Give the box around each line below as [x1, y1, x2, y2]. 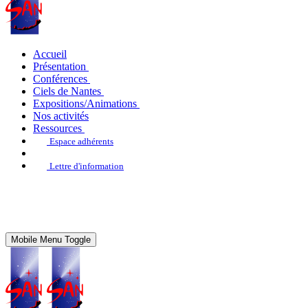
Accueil [33, 48, 67, 60]
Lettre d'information [49, 161, 124, 171]
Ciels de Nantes [33, 85, 101, 97]
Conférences [33, 73, 87, 85]
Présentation [33, 60, 86, 72]
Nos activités [33, 110, 89, 122]
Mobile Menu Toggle [11, 234, 91, 245]
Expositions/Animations [33, 98, 137, 109]
